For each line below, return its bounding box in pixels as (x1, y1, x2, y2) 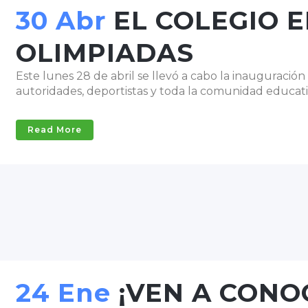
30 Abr (16, 5, 106, 36)
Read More (27, 124, 82, 135)
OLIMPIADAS (16, 37, 194, 68)
